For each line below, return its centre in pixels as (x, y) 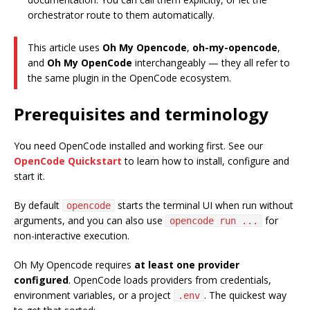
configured (41, 280)
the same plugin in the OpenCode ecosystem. (129, 78)
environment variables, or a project (94, 295)
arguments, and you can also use (90, 221)
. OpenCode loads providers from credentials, (170, 280)
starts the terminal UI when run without (204, 206)
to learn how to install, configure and (206, 161)
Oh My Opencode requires (74, 265)
